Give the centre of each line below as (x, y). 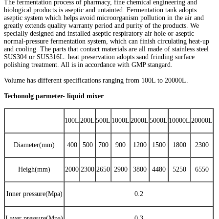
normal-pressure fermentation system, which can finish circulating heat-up (107, 41)
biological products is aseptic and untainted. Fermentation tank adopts (100, 10)
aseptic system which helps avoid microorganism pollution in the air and (104, 18)
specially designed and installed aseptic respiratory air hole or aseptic (99, 33)
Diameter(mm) (34, 145)
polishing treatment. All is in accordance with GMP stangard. (88, 65)
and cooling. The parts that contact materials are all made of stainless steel (106, 49)
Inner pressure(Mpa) (34, 194)
